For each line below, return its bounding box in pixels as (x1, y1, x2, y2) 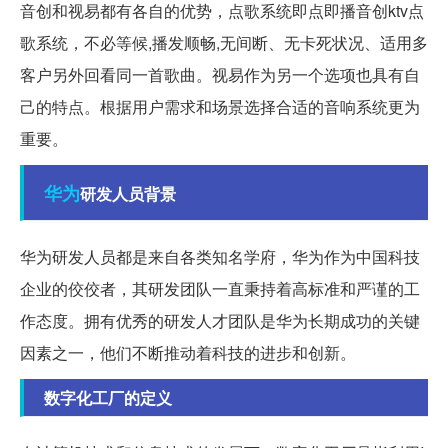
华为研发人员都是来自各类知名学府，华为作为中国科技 (20, 244, 420, 268)
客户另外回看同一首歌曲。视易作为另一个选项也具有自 (20, 62, 420, 86)
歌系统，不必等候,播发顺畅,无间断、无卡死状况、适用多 (20, 30, 428, 54)
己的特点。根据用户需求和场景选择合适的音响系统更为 (20, 94, 420, 118)
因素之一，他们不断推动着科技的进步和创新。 (20, 340, 356, 364)
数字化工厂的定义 (44, 385, 172, 409)
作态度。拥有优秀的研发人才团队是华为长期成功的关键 (20, 308, 420, 332)
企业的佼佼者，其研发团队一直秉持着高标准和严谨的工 (20, 276, 420, 300)
